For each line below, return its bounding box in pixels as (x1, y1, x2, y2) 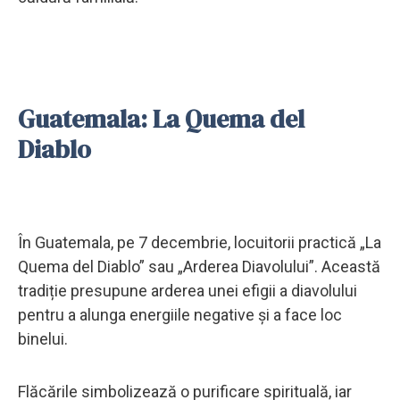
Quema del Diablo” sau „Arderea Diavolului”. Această (18, 256, 380, 276)
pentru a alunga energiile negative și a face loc (18, 304, 342, 324)
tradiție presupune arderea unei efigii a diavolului (18, 280, 357, 300)
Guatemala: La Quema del (18, 101, 304, 136)
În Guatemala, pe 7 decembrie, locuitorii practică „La (18, 232, 381, 252)
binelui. (18, 329, 68, 348)
